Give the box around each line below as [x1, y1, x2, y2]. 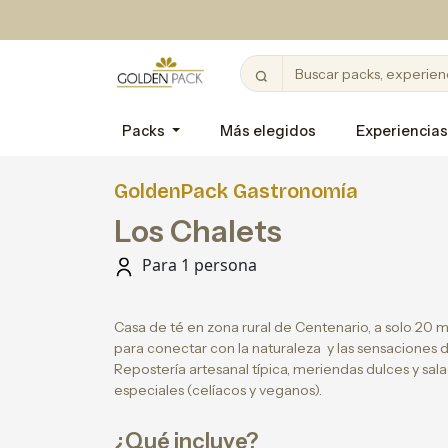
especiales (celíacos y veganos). [114, 381, 322, 399]
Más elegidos [220, 122, 317, 140]
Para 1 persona [138, 254, 257, 276]
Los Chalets [114, 213, 282, 250]
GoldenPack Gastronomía [114, 179, 358, 203]
